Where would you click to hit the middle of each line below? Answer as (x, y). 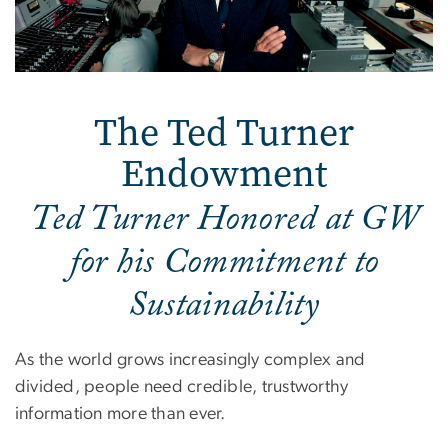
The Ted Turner (224, 133)
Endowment (224, 174)
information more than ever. (120, 414)
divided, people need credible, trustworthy (182, 387)
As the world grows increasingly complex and (190, 360)
